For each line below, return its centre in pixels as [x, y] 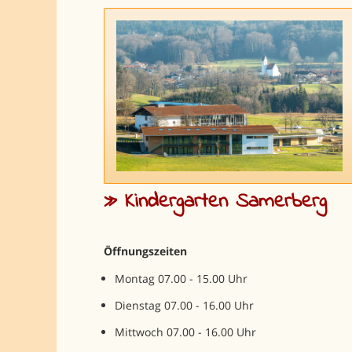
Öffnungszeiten [145, 251]
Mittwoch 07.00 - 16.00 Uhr [185, 332]
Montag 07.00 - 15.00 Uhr [181, 279]
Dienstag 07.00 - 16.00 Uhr [184, 306]
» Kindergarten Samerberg [215, 202]
